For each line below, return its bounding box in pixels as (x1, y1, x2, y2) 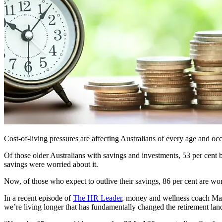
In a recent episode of (4, 193, 73, 202)
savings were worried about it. (4, 160, 98, 168)
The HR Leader (73, 193, 122, 202)
